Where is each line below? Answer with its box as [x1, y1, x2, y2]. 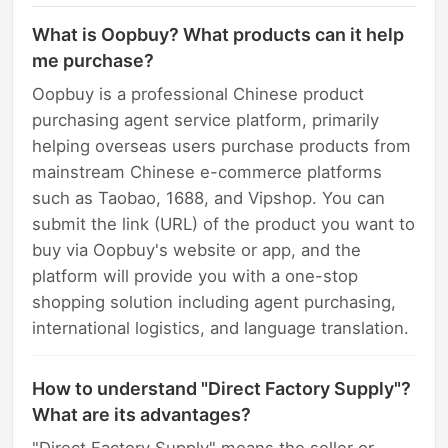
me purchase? [32, 49, 155, 71]
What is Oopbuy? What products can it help [32, 23, 405, 45]
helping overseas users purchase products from [32, 135, 412, 156]
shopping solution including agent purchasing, [32, 291, 397, 312]
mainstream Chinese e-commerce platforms [32, 161, 383, 182]
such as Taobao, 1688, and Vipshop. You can [32, 187, 386, 208]
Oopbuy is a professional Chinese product [32, 83, 365, 104]
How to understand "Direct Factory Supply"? [32, 377, 412, 399]
